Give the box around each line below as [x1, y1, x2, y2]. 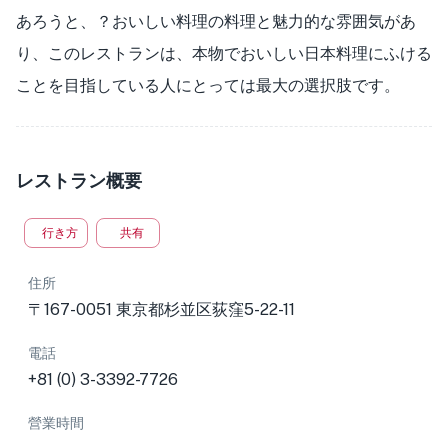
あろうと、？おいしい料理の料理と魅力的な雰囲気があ [16, 12, 416, 31]
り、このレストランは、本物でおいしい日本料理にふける [16, 44, 432, 63]
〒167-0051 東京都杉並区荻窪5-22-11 [28, 300, 295, 319]
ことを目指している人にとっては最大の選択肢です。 [16, 76, 400, 95]
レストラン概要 [16, 169, 142, 191]
